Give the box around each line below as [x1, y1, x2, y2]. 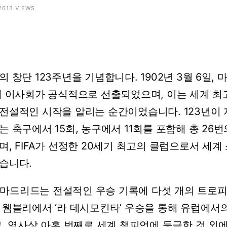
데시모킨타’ [69, 202, 122, 214]
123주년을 [34, 71, 82, 83]
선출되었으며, [100, 88, 164, 100]
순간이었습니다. [107, 105, 181, 118]
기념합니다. [85, 71, 138, 83]
